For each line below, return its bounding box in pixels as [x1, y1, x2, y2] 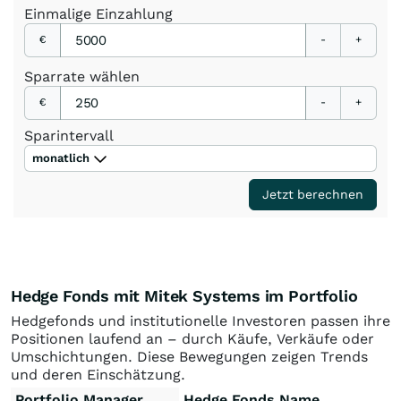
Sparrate [24, 67, 90, 85]
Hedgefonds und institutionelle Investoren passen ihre [11, 311, 390, 329]
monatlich [32, 150, 90, 165]
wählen [90, 67, 140, 85]
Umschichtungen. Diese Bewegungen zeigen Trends [11, 347, 368, 365]
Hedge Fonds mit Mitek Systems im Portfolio [11, 286, 358, 305]
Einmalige [24, 4, 96, 22]
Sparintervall [24, 126, 114, 144]
